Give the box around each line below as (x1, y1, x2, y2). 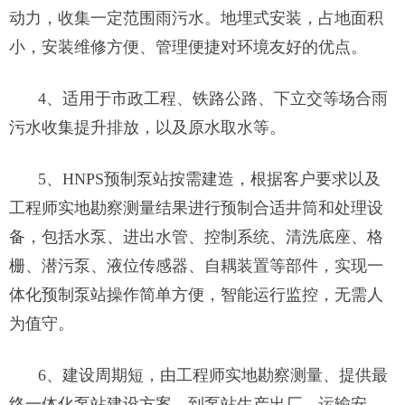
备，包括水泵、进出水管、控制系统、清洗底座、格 (9, 228, 383, 246)
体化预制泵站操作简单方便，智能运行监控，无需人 (9, 286, 383, 304)
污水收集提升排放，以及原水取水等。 (9, 118, 286, 137)
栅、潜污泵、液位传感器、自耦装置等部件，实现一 (9, 257, 383, 275)
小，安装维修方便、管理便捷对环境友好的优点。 (9, 38, 367, 56)
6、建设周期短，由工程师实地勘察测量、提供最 (38, 366, 388, 384)
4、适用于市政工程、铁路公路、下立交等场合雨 (38, 89, 388, 108)
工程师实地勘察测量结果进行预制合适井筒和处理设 (9, 199, 383, 217)
